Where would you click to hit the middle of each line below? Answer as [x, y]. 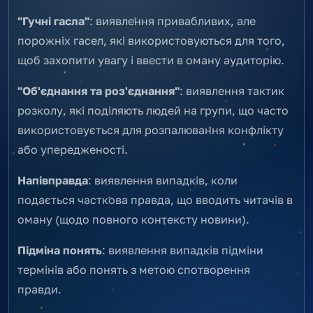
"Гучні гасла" [53, 21]
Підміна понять [60, 250]
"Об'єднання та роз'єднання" [99, 90]
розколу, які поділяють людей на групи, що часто [153, 110]
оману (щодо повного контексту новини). [133, 219]
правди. [39, 289]
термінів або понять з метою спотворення [134, 269]
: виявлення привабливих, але [173, 21]
